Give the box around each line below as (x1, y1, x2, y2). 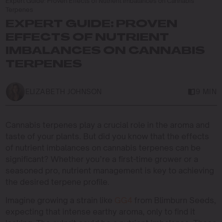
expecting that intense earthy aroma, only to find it (5, 206, 195, 217)
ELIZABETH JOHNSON (25, 87, 102, 96)
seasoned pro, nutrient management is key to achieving (5, 165, 214, 175)
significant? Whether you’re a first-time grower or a (5, 154, 198, 164)
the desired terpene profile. (5, 176, 110, 187)
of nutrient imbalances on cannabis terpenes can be (5, 142, 201, 153)
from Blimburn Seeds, (132, 195, 216, 205)
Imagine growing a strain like (5, 195, 114, 205)
